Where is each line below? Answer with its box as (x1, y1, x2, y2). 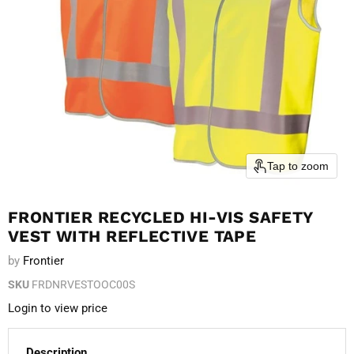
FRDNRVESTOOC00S (32, 277, 135, 291)
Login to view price (8, 301, 107, 316)
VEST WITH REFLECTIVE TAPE (8, 226, 257, 246)
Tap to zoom (267, 159, 329, 172)
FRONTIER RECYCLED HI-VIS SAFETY (8, 207, 313, 227)
